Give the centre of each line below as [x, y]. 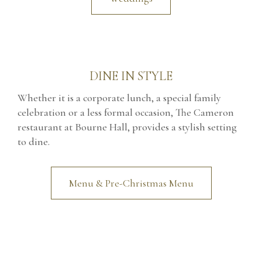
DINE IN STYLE [131, 76]
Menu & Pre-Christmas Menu [131, 183]
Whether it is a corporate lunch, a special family [119, 97]
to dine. [34, 141]
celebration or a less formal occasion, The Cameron [126, 112]
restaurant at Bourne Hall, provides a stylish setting [127, 127]
